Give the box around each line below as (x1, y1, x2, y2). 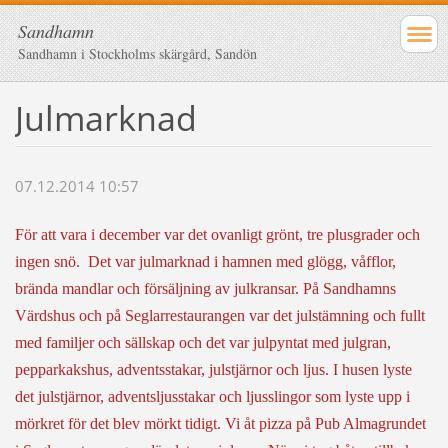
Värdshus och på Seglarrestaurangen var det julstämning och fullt (14, 307, 425, 325)
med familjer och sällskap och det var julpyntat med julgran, (14, 334, 391, 352)
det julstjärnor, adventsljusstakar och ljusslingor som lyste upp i (14, 388, 410, 406)
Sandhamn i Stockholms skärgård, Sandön (18, 44, 257, 63)
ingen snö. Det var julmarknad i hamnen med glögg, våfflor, (14, 253, 396, 271)
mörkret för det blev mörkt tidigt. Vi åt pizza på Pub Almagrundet (14, 415, 426, 433)
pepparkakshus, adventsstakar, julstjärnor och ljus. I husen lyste (14, 361, 412, 379)
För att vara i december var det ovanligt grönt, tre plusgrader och (14, 226, 420, 244)
